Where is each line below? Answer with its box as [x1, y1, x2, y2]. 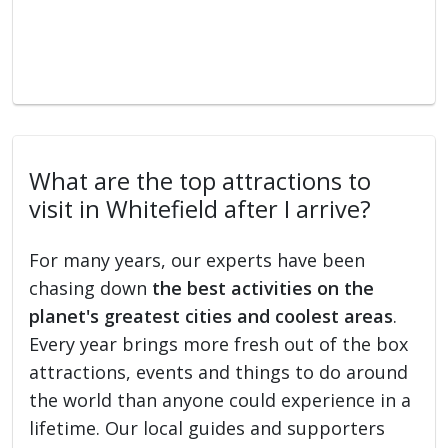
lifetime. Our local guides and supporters [29, 415, 386, 440]
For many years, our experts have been [29, 247, 366, 272]
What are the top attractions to [29, 164, 372, 197]
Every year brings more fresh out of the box [29, 331, 409, 356]
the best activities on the [152, 275, 375, 300]
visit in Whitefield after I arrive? [29, 192, 372, 225]
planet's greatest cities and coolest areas [29, 303, 394, 328]
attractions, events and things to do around [29, 359, 409, 384]
